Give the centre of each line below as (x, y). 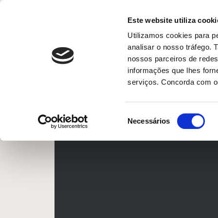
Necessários (149, 121)
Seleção (140, 115)
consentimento (151, 138)
